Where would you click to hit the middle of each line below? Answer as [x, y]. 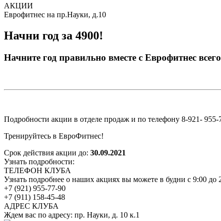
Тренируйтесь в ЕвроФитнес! [54, 136]
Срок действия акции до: [47, 152]
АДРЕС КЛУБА [31, 206]
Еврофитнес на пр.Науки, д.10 [55, 15]
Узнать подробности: [39, 161]
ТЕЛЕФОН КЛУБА [37, 170]
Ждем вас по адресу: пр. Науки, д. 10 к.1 [72, 215]
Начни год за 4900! [54, 35]
